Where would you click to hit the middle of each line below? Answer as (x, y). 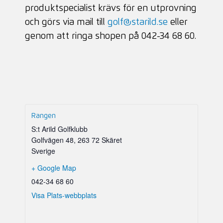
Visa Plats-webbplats (64, 195)
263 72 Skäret (100, 140)
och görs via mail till (66, 22)
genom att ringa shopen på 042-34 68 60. (111, 36)
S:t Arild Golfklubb (60, 129)
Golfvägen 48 (53, 140)
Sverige (44, 151)
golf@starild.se (138, 22)
